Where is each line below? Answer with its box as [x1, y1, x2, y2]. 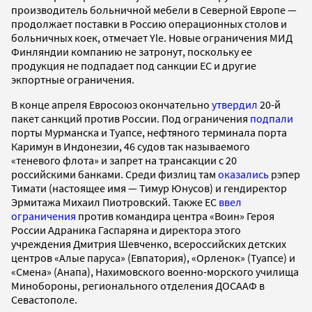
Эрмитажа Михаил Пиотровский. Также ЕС [11, 194, 219, 209]
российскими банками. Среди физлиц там [11, 166, 218, 181]
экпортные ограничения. [11, 72, 134, 86]
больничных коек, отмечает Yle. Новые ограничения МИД [11, 30, 292, 45]
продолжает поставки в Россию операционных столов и [11, 16, 287, 31]
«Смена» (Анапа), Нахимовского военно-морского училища [11, 264, 299, 279]
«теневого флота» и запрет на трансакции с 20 [11, 153, 237, 167]
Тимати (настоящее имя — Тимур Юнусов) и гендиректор [11, 180, 287, 195]
